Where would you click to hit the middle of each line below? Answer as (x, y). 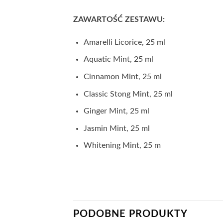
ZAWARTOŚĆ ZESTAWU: (119, 19)
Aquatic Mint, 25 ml (118, 59)
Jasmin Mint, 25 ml (116, 128)
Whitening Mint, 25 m (122, 146)
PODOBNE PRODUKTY (130, 214)
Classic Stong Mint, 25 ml (128, 94)
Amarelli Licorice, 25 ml (124, 42)
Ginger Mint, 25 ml (116, 111)
